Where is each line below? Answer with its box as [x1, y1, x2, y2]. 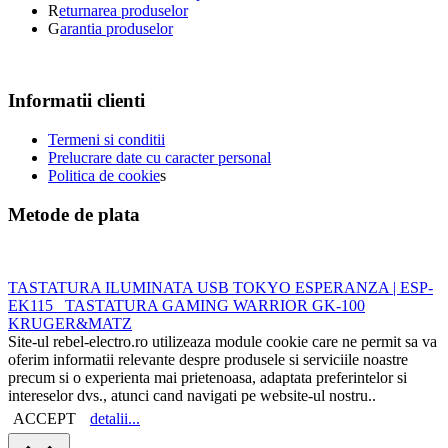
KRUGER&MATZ [8, 314, 132, 332]
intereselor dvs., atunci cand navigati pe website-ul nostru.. [8, 386, 376, 404]
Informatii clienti [8, 90, 145, 112]
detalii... [90, 409, 140, 427]
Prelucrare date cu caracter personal [48, 149, 271, 167]
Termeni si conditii [48, 131, 165, 149]
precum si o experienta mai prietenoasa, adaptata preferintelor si [8, 368, 407, 386]
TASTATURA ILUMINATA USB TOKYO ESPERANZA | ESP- [8, 278, 433, 296]
